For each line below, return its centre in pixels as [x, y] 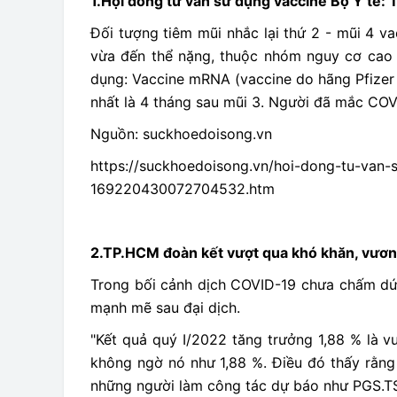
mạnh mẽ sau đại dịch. [165, 307]
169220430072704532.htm [183, 189]
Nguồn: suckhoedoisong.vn [181, 134]
